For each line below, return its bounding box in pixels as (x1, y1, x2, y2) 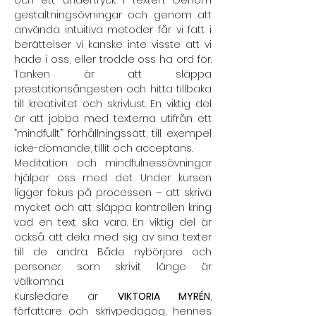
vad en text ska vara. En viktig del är (14, 215, 212, 229)
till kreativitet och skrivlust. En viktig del (14, 97, 212, 111)
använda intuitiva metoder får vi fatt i (14, 23, 212, 37)
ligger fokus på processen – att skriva (14, 186, 212, 200)
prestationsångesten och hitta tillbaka (14, 82, 212, 96)
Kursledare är (14, 289, 118, 303)
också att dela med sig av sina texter (14, 230, 212, 244)
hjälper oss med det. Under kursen (14, 171, 212, 185)
